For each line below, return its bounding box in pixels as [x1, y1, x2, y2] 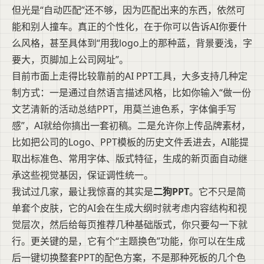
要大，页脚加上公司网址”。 [12, 52, 128, 66]
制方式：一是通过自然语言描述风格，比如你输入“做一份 [12, 85, 251, 99]
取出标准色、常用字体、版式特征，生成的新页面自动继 [12, 151, 247, 165]
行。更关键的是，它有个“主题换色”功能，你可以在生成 [12, 234, 245, 247]
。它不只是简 [189, 184, 246, 198]
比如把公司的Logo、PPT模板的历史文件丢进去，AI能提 [12, 135, 249, 148]
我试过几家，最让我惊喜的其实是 [12, 184, 153, 198]
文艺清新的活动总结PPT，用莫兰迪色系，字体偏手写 [12, 102, 236, 115]
